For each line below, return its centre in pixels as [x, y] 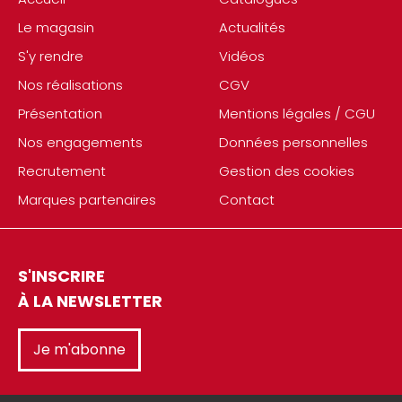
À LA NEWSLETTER [90, 301]
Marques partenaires [87, 200]
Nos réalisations [70, 85]
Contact [247, 200]
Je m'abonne [79, 350]
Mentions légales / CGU [297, 114]
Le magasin [56, 28]
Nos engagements [80, 143]
